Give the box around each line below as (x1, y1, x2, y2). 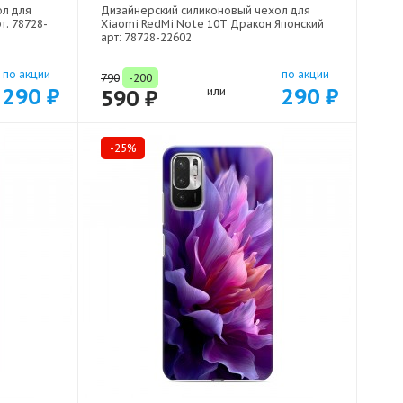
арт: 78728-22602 (101, 31, 192, 45)
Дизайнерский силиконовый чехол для (101, 4, 310, 18)
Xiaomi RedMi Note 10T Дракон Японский (101, 17, 324, 31)
